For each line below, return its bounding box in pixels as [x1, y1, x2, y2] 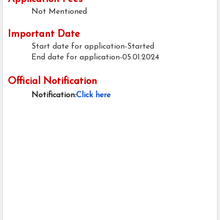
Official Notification [8, 77, 97, 87]
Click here [76, 91, 110, 100]
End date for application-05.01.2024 [31, 54, 159, 62]
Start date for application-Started [31, 43, 154, 51]
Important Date [8, 29, 80, 40]
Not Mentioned [31, 8, 89, 16]
